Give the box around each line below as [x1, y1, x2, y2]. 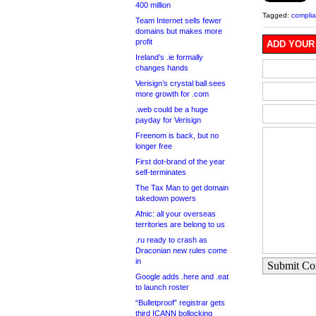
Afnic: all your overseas [135, 209, 216, 218]
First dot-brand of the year [135, 157, 225, 166]
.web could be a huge [135, 105, 208, 114]
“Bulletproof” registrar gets [135, 298, 225, 307]
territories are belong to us [135, 220, 225, 229]
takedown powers [135, 194, 196, 202]
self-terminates [135, 168, 186, 176]
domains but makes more [135, 27, 222, 35]
